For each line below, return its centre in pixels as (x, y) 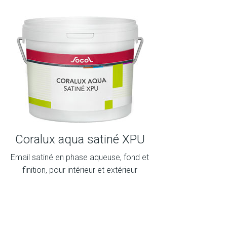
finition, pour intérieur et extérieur (80, 170)
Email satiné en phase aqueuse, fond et (80, 157)
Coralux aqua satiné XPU (80, 139)
